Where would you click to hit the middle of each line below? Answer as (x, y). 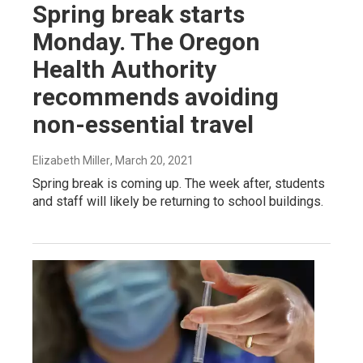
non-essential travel (143, 124)
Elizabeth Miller (71, 160)
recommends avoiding (156, 96)
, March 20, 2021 (152, 160)
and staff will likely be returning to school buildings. (178, 201)
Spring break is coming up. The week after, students (179, 183)
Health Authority (124, 69)
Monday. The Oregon (146, 41)
